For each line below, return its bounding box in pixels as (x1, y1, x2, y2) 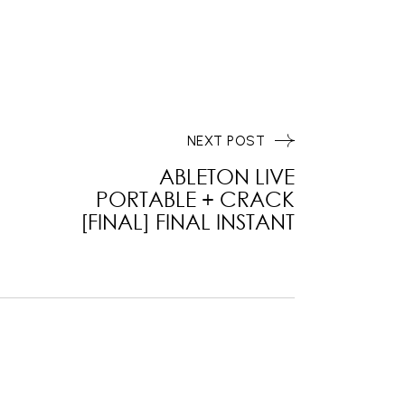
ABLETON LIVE (159, 164, 295, 188)
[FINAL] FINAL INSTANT (80, 209, 295, 233)
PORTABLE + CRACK (96, 186, 295, 211)
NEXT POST (186, 133, 265, 149)
